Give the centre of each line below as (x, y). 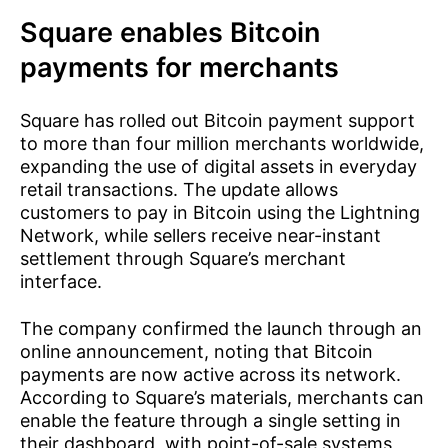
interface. (61, 281)
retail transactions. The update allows (179, 189)
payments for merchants (179, 67)
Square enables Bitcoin (170, 32)
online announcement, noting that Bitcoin (196, 351)
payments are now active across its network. (210, 374)
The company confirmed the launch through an (221, 328)
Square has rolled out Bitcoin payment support (217, 120)
